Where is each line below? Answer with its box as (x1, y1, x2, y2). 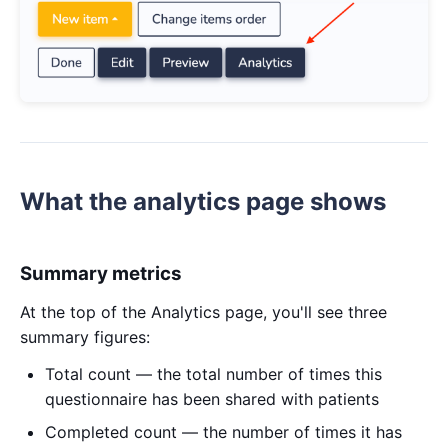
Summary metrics (20, 261, 182, 285)
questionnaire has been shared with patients (45, 388, 379, 409)
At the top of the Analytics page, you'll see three (20, 301, 387, 322)
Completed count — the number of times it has (45, 421, 402, 442)
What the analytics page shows (20, 186, 386, 216)
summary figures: (20, 326, 150, 347)
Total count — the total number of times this (45, 363, 382, 384)
